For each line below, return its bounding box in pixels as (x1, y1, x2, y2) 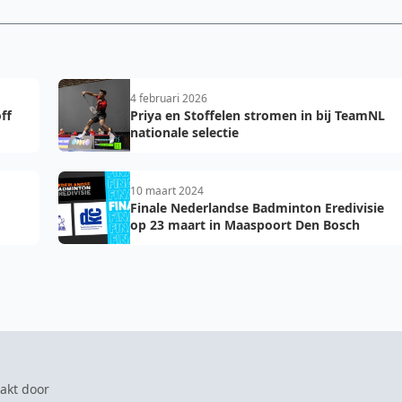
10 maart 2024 (130, 183, 204, 198)
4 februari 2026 (130, 91, 207, 106)
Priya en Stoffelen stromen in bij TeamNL (130, 107, 385, 124)
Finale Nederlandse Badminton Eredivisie (130, 199, 384, 216)
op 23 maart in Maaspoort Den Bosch (130, 216, 360, 233)
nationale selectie (130, 124, 239, 141)
